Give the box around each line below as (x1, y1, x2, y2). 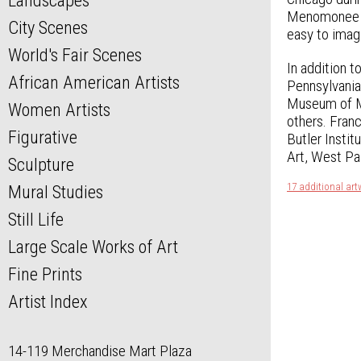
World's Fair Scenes (8, 44, 142, 66)
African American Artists (8, 72, 180, 93)
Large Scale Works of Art (8, 236, 178, 258)
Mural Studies (8, 181, 103, 203)
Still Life (8, 209, 64, 230)
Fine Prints (8, 263, 82, 285)
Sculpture (8, 154, 74, 176)
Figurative (8, 127, 77, 148)
